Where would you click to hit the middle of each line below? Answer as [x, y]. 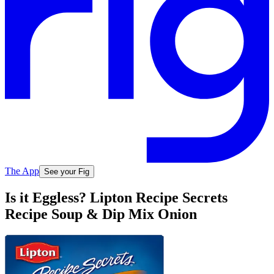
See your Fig [67, 171]
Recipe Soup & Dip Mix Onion [101, 214]
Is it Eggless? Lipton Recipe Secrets [116, 198]
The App [22, 171]
